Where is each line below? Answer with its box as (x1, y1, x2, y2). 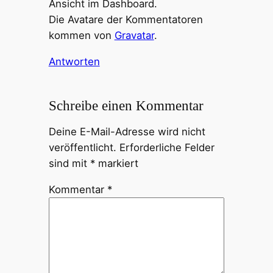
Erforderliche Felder (119, 141, 214, 154)
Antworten (48, 55, 100, 68)
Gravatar (114, 29, 154, 42)
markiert (94, 157, 138, 170)
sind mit (48, 157, 90, 170)
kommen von (48, 29, 115, 42)
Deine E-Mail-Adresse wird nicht (48, 126, 205, 138)
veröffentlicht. (48, 141, 116, 154)
